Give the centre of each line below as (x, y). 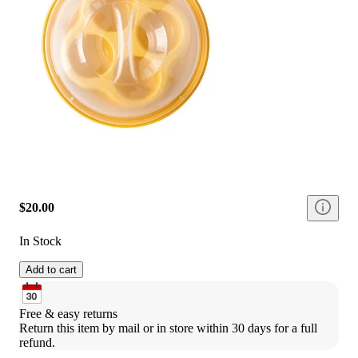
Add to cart (51, 269)
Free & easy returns (68, 313)
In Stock (40, 241)
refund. (37, 342)
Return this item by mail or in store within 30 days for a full (168, 328)
